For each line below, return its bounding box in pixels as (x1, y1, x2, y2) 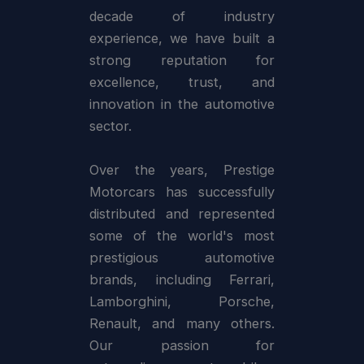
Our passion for (89, 337, 275, 354)
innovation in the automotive (89, 96, 275, 113)
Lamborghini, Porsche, (89, 293, 275, 310)
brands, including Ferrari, (89, 271, 275, 288)
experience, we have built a (89, 30, 275, 47)
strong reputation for (89, 52, 275, 69)
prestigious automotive (89, 249, 275, 266)
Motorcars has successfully (89, 184, 275, 201)
